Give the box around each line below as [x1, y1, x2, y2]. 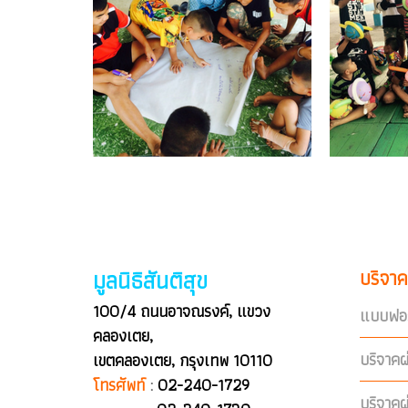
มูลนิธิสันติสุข [93, 261, 208, 301]
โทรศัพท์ [93, 372, 145, 399]
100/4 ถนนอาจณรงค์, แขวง [93, 298, 270, 325]
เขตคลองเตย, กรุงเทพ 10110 [93, 347, 277, 374]
